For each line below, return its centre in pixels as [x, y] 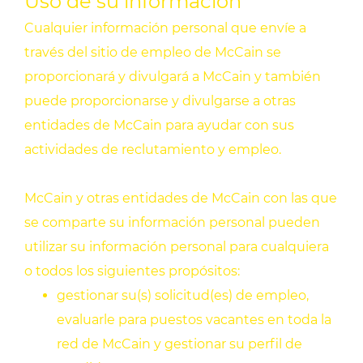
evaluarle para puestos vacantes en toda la [194, 320]
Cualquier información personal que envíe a [165, 28]
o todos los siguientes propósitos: [132, 271]
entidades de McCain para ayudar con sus [159, 126]
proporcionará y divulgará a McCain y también [173, 77]
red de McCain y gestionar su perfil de [179, 344]
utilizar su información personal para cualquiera [177, 247]
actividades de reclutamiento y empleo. [153, 150]
